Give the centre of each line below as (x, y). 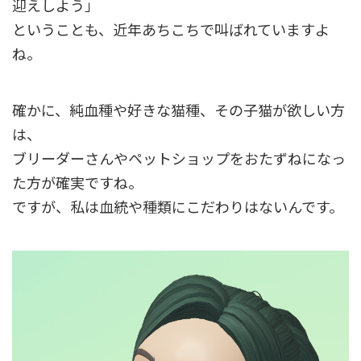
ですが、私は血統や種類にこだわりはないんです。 (178, 206)
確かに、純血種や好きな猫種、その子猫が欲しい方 (178, 109)
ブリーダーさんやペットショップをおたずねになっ (179, 158)
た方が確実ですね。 (77, 182)
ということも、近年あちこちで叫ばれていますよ (171, 29)
